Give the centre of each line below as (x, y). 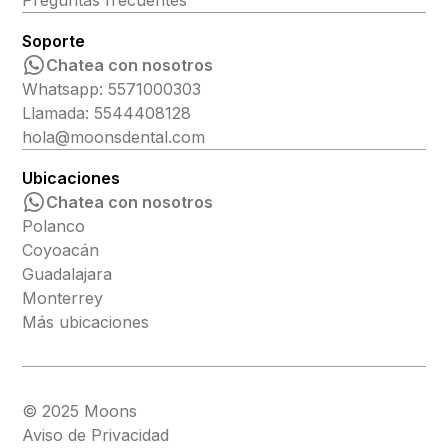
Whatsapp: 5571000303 (112, 89)
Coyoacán (61, 250)
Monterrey (63, 298)
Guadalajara (67, 274)
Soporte (54, 41)
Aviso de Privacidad (96, 435)
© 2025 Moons (80, 411)
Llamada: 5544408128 (107, 113)
